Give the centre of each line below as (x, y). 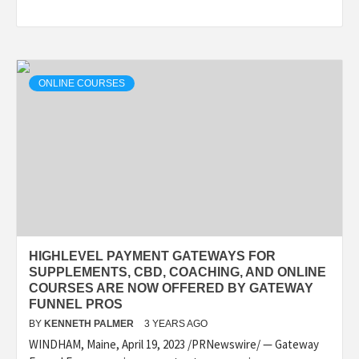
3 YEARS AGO (176, 323)
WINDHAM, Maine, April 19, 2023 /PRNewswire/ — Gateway (174, 344)
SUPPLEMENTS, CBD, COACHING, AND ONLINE (177, 272)
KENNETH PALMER (90, 323)
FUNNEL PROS (76, 304)
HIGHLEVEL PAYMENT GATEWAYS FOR (152, 256)
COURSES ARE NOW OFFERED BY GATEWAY (171, 288)
